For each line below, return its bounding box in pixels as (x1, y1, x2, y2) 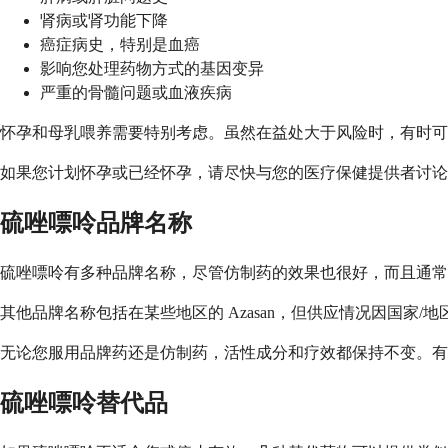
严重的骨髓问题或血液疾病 (40, 84, 232, 102)
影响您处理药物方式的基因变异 (40, 60, 264, 78)
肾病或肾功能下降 (40, 12, 168, 30)
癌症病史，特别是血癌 (40, 36, 200, 54)
